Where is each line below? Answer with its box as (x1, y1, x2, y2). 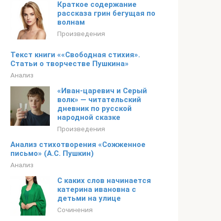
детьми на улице (57, 194, 121, 203)
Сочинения (57, 206, 93, 214)
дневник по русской (57, 104, 132, 113)
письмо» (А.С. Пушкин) (10, 149, 94, 158)
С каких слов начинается (57, 176, 151, 185)
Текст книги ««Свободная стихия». (10, 50, 140, 59)
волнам (57, 18, 85, 27)
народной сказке (57, 113, 120, 122)
